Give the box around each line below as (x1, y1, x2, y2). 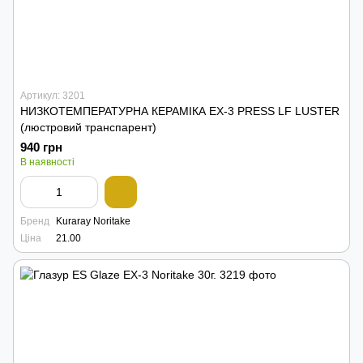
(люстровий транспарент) (20, 121, 156, 134)
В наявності (20, 156, 75, 168)
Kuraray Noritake (56, 216, 130, 227)
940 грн (20, 140, 62, 154)
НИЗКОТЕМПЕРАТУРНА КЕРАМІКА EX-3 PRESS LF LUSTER (20, 105, 340, 117)
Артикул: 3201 (20, 90, 85, 101)
